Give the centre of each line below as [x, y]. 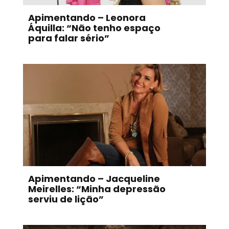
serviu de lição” [66, 199]
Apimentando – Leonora [87, 18]
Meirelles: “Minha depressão [97, 189]
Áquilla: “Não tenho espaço [94, 28]
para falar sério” [68, 38]
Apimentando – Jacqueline [94, 179]
